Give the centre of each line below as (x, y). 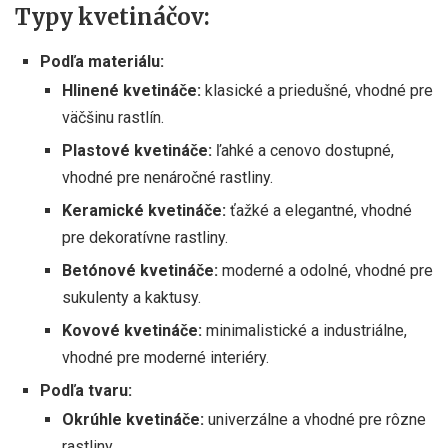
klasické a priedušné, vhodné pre (317, 90)
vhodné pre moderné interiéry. (165, 357)
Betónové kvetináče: (140, 270)
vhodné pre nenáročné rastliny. (167, 177)
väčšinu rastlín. (113, 117)
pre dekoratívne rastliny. (145, 237)
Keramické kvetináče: (144, 210)
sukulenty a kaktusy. (131, 297)
